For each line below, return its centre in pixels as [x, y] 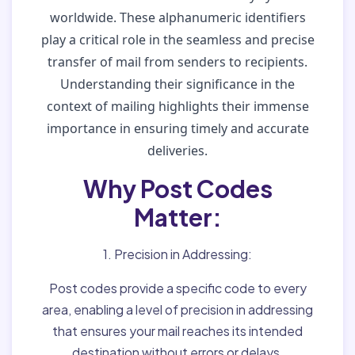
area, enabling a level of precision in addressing [177, 309]
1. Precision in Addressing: [177, 254]
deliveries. [177, 151]
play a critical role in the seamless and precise [177, 40]
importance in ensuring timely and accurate [177, 128]
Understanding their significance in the [177, 84]
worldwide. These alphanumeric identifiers [177, 17]
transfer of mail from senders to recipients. [177, 62]
